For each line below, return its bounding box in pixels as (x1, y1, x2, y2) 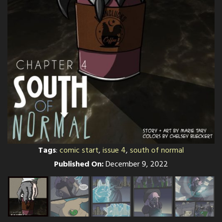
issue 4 (103, 144, 126, 157)
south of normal (130, 144, 184, 157)
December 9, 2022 (104, 158, 168, 171)
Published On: (54, 158, 104, 171)
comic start (59, 144, 99, 157)
